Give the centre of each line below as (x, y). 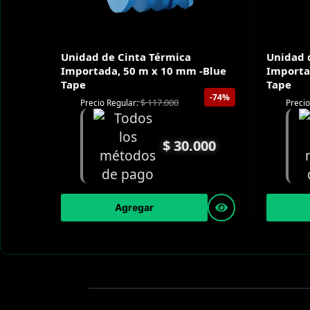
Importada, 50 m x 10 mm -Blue (144, 71)
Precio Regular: (109, 102)
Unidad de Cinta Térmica (126, 57)
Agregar (134, 208)
